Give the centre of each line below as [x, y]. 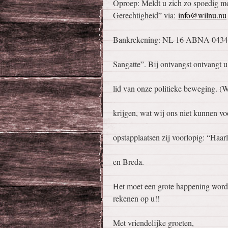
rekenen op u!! [136, 198]
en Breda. [129, 162]
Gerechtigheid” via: [146, 15]
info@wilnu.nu [202, 15]
